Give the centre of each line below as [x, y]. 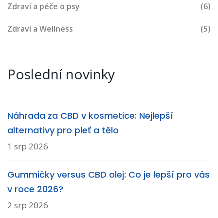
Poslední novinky [61, 74]
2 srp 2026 [28, 205]
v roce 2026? [35, 189]
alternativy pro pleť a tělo [63, 130]
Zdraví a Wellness [40, 29]
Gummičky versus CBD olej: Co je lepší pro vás [109, 175]
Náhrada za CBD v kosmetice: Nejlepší [90, 116]
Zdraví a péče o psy [44, 7]
